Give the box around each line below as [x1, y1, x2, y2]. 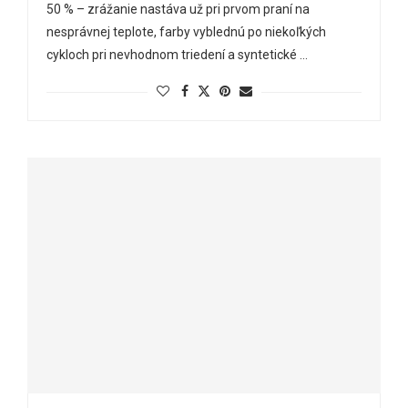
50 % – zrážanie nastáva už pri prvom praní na [46, 2, 310, 17]
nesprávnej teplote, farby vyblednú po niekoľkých [46, 25, 326, 40]
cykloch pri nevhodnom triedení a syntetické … [46, 47, 308, 63]
